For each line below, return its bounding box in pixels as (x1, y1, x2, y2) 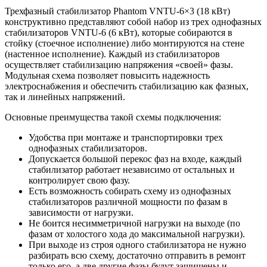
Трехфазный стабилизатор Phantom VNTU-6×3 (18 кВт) (5, 5, 230, 16)
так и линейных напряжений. (5, 91, 125, 102)
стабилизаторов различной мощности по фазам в (29, 196, 228, 207)
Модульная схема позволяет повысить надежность (5, 70, 210, 80)
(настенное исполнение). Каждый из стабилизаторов (5, 48, 220, 59)
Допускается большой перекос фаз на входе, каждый (29, 153, 242, 164)
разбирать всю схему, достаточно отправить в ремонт (29, 250, 246, 260)
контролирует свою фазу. (29, 175, 130, 185)
